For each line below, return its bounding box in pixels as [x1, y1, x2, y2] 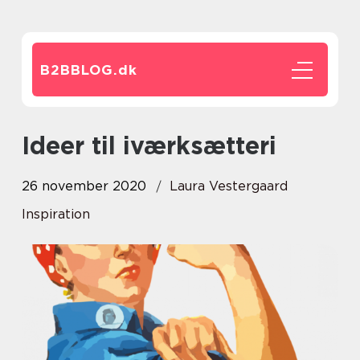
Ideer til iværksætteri [30, 131, 276, 160]
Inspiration [22, 207, 90, 222]
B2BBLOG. [40, 62, 118, 78]
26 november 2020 [22, 178, 146, 194]
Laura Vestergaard [170, 178, 288, 194]
